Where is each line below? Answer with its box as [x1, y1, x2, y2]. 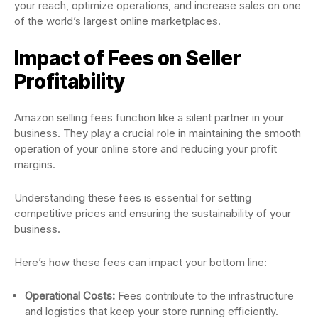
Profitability [14, 69, 125, 94]
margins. [14, 157, 58, 171]
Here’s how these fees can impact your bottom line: [14, 255, 267, 269]
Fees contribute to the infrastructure [115, 288, 294, 302]
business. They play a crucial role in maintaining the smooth [14, 126, 301, 140]
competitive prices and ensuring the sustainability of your [14, 206, 291, 220]
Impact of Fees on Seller [14, 45, 241, 70]
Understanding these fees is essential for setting [14, 190, 251, 204]
